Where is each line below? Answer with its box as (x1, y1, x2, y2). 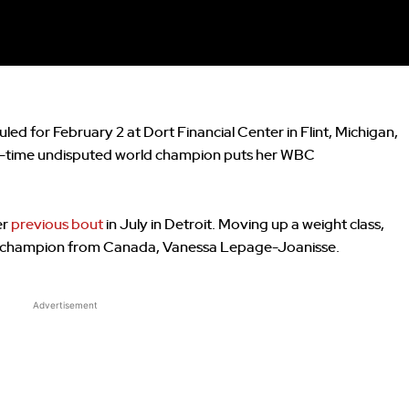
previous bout (11, 216, 103, 232)
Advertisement (32, 299, 98, 310)
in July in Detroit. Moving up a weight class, (103, 216, 384, 232)
